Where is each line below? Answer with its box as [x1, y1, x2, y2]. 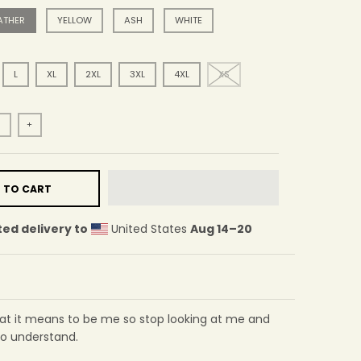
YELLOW [56, 14, 92, 27]
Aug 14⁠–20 [190, 221, 253, 238]
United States [108, 221, 191, 238]
